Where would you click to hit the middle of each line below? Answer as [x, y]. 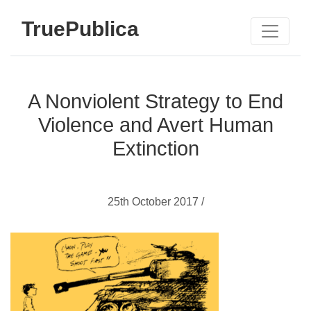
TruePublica [80, 28]
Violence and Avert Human [155, 125]
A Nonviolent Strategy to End [155, 101]
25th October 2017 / [155, 202]
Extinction [155, 149]
